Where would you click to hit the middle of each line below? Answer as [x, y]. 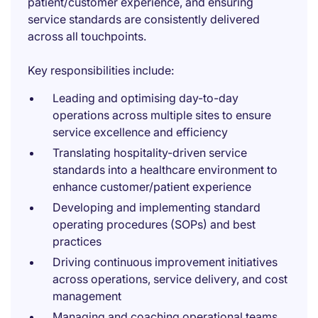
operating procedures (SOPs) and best [154, 224]
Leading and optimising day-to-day [146, 98]
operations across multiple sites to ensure [162, 115]
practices [77, 241]
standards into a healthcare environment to [165, 170]
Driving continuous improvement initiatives [165, 262]
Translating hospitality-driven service [150, 153]
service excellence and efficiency [140, 132]
